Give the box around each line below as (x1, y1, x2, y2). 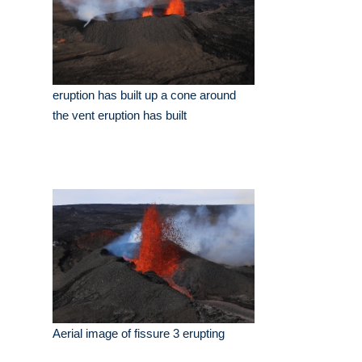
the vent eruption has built (53, 108, 187, 123)
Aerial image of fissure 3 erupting (53, 326, 225, 341)
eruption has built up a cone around (53, 88, 236, 103)
